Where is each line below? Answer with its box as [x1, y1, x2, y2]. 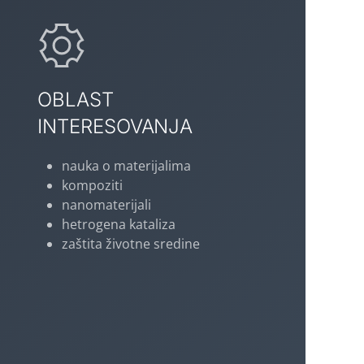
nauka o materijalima [62, 157, 191, 175]
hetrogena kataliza [62, 215, 175, 234]
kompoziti [62, 176, 126, 195]
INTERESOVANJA [37, 115, 193, 139]
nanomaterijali [62, 196, 151, 214]
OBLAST [37, 88, 114, 112]
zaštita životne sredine [62, 235, 200, 253]
